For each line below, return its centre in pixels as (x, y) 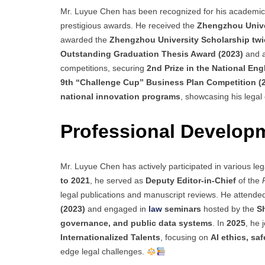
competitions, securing (104, 68)
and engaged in (117, 209)
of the (249, 181)
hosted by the (229, 209)
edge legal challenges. (104, 252)
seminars (182, 209)
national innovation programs (120, 97)
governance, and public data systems (136, 223)
